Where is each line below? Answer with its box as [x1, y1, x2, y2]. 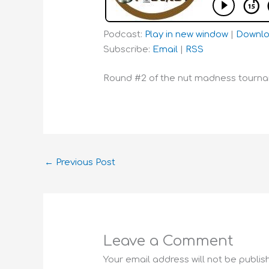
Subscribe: [103, 44, 153, 55]
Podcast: [103, 29, 145, 40]
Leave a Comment [103, 233, 234, 250]
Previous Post [53, 157, 115, 168]
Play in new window [145, 29, 229, 40]
